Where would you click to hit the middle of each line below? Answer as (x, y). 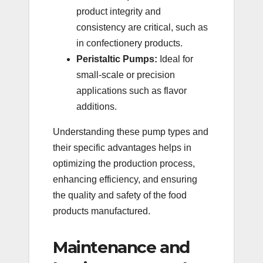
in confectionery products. (129, 43)
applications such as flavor (131, 90)
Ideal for (175, 59)
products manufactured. (102, 211)
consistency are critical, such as (142, 27)
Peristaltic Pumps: (117, 59)
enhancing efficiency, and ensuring (125, 179)
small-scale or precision (126, 75)
